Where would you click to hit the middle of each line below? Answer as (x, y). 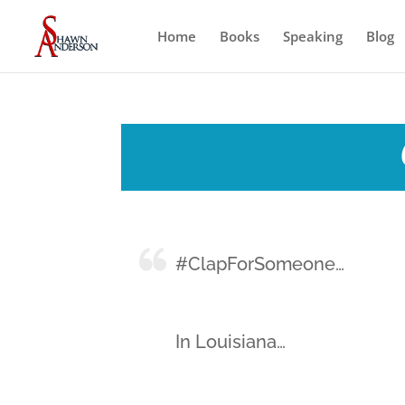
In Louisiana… (231, 342)
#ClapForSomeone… (260, 264)
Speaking (313, 36)
